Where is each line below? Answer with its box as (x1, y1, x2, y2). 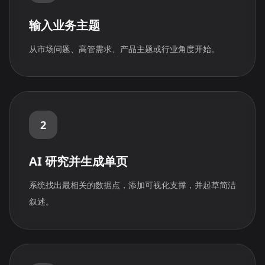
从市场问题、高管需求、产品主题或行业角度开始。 (29, 43, 219, 54)
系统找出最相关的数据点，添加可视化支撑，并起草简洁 (29, 179, 236, 190)
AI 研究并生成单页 (29, 153, 128, 169)
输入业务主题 (29, 17, 100, 33)
